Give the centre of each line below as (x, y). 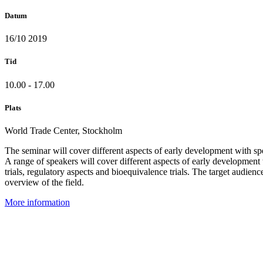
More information (37, 202)
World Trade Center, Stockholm (63, 130)
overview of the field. (44, 182)
